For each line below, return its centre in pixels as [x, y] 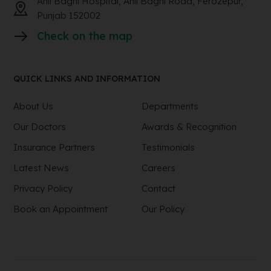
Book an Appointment [61, 209]
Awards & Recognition [189, 127]
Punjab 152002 [69, 16]
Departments [170, 106]
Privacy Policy [43, 189]
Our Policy [163, 209]
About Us [34, 106]
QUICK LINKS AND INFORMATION [87, 79]
